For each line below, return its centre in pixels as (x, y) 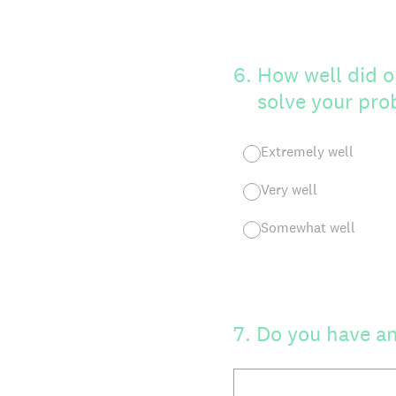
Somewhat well (308, 228)
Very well (289, 190)
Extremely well (307, 152)
